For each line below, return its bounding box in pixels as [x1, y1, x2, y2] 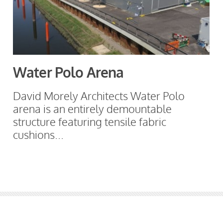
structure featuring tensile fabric [13, 114, 166, 129]
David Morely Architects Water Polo [13, 89, 185, 103]
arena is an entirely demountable [13, 102, 172, 116]
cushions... [13, 127, 64, 142]
